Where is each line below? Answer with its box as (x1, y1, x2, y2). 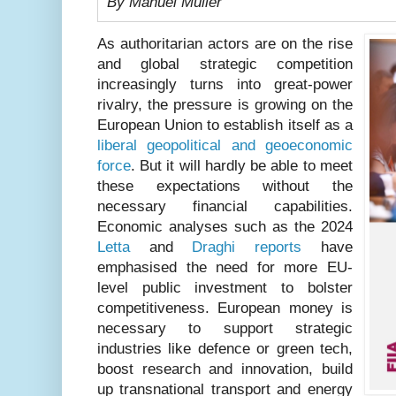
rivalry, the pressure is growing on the (97, 95, 353, 113)
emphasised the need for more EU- (97, 258, 353, 276)
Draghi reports (192, 238, 302, 255)
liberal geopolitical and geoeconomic (97, 136, 353, 154)
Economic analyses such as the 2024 (97, 217, 353, 235)
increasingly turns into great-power (97, 75, 353, 93)
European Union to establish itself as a (97, 116, 353, 133)
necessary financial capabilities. (97, 197, 353, 215)
